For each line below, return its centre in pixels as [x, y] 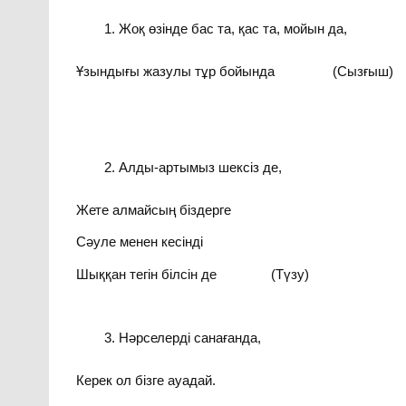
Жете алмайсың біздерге [154, 209]
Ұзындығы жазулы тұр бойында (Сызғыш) [235, 71]
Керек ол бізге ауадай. [146, 381]
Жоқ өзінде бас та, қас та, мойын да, [232, 29]
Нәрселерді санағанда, [189, 338]
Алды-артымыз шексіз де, [200, 168]
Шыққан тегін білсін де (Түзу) [193, 274]
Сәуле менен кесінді [140, 242]
